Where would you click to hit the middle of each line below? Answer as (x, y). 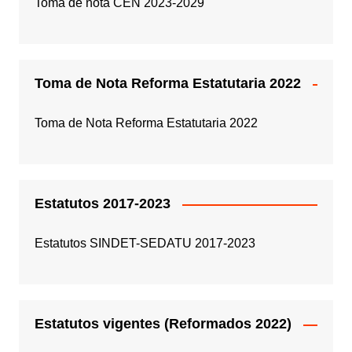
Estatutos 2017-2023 (102, 204)
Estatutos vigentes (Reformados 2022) (163, 324)
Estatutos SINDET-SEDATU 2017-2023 (145, 244)
